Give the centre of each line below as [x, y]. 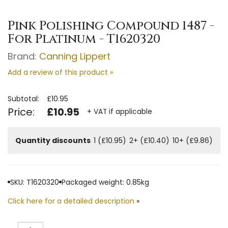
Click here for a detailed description [71, 201]
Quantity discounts [53, 140]
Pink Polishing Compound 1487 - [111, 26]
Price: [21, 112]
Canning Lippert [75, 56]
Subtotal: [23, 98]
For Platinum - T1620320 [84, 39]
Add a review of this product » [60, 72]
